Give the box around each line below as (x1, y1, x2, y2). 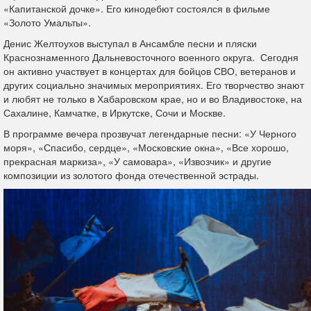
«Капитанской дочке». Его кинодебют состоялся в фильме (3, 1, 270, 15)
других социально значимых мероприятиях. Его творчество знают (3, 78, 304, 92)
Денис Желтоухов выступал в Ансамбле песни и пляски (3, 36, 257, 50)
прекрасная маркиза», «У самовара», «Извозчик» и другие (3, 154, 271, 168)
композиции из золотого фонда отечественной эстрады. (3, 168, 259, 182)
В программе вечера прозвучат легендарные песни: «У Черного (3, 126, 296, 140)
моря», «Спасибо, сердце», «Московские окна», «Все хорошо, (3, 140, 289, 154)
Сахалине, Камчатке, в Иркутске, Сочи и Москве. (3, 106, 226, 119)
